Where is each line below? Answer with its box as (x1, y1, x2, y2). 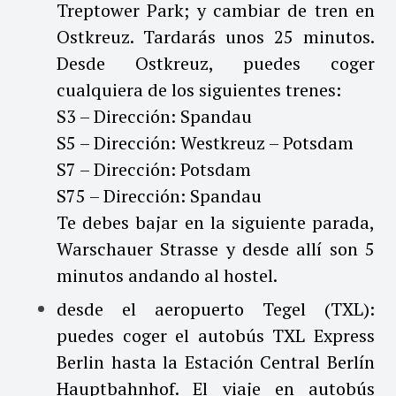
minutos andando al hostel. (57, 263, 278, 287)
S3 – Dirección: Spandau (57, 103, 252, 128)
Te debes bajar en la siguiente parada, (57, 209, 375, 234)
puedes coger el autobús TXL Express (57, 323, 375, 347)
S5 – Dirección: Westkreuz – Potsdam (57, 130, 354, 155)
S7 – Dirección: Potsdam (57, 156, 251, 181)
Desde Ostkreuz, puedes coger (57, 50, 375, 75)
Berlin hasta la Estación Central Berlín (57, 349, 375, 374)
